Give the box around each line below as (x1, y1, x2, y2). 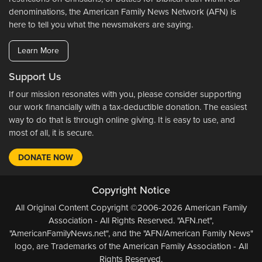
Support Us (9, 70, 61, 83)
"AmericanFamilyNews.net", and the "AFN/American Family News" (9, 227, 253, 239)
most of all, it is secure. (9, 127, 94, 138)
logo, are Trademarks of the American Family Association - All (14, 240, 248, 251)
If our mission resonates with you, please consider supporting (9, 88, 242, 99)
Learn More (18, 46, 60, 56)
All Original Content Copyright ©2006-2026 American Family (15, 202, 247, 213)
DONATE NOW (18, 152, 73, 163)
